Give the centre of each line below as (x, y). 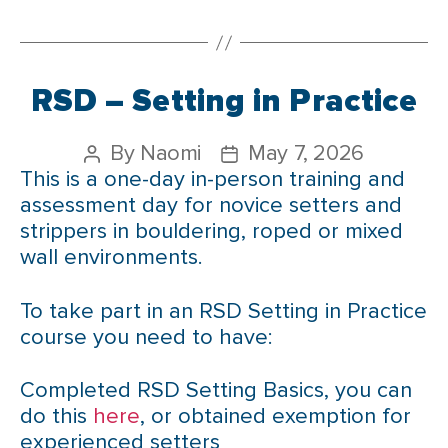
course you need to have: (146, 337)
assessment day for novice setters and (211, 205)
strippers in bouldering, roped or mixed (211, 231)
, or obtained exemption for (275, 416)
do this (56, 416)
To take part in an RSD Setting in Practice (223, 311)
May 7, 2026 (306, 153)
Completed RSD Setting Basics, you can (216, 390)
